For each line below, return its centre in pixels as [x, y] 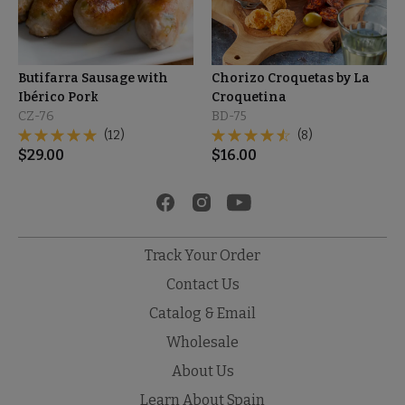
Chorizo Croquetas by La [291, 78]
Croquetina [249, 97]
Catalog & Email [202, 313]
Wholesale [202, 342]
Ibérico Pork [58, 97]
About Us [202, 371]
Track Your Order [202, 255]
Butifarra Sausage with [93, 78]
